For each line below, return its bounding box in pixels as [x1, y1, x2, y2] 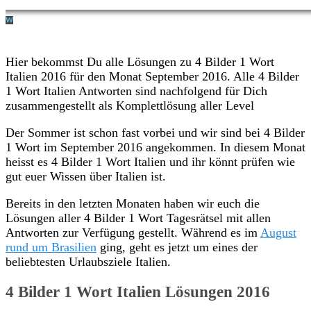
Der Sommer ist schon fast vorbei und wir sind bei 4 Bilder [6, 125, 305, 140]
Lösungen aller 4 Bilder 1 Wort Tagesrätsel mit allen [6, 210, 271, 225]
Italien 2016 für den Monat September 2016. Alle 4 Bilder [6, 69, 299, 83]
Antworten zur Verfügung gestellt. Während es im [6, 225, 260, 239]
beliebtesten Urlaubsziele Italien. [6, 254, 171, 269]
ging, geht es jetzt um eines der [96, 239, 258, 254]
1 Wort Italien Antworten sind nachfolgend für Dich [6, 83, 267, 98]
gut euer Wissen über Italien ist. [6, 169, 166, 183]
